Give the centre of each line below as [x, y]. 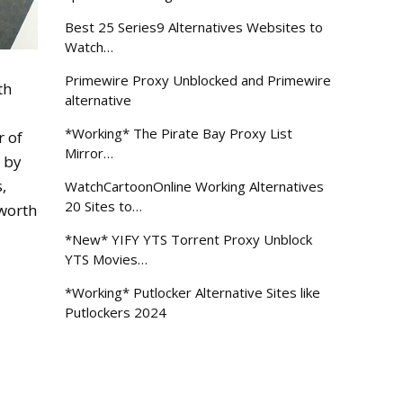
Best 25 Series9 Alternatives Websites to [194, 27]
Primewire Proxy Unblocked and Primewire [198, 80]
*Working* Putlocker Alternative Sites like [193, 292]
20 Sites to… [104, 206]
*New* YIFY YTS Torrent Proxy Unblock [189, 239]
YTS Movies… [107, 259]
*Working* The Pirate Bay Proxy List [179, 133]
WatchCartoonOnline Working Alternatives [195, 186]
